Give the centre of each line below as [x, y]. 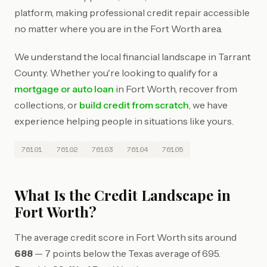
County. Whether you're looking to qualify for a [116, 73]
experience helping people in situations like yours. [124, 121]
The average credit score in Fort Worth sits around [125, 237]
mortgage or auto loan [64, 89]
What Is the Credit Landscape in [122, 195]
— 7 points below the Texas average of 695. [127, 253]
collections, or [47, 105]
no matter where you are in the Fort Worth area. [118, 29]
